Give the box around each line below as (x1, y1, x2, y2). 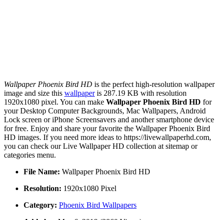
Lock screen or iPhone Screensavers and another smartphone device (4, 115, 214, 124)
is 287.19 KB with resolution (95, 89, 187, 98)
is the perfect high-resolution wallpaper (92, 80, 215, 89)
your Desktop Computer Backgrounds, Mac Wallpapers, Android (4, 107, 206, 115)
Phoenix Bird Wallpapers (59, 201, 137, 210)
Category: (24, 201, 57, 210)
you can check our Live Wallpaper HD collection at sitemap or (4, 142, 197, 151)
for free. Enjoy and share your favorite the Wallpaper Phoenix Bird (4, 124, 210, 133)
